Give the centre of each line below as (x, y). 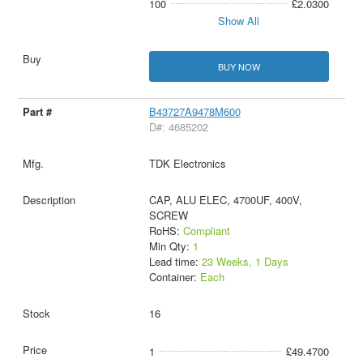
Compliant (206, 230)
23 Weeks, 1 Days (245, 261)
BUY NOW (239, 66)
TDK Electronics (187, 163)
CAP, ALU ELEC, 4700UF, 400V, (225, 199)
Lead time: (175, 261)
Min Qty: (171, 246)
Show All (239, 21)
